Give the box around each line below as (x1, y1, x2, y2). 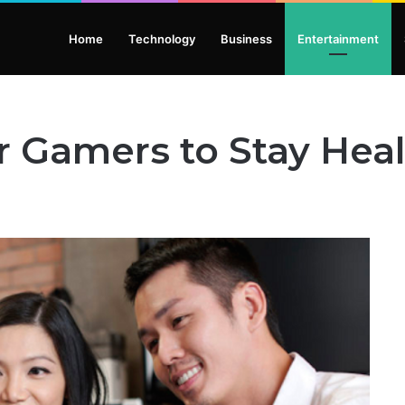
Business (221, 32, 272, 46)
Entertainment (297, 32, 379, 46)
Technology (128, 32, 195, 46)
